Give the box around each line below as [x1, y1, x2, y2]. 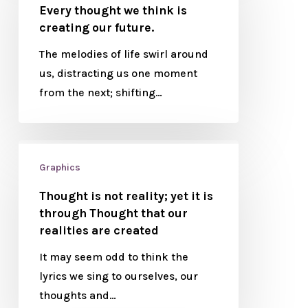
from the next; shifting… [38, 86, 162, 99]
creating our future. [38, 21, 154, 34]
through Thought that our [38, 206, 188, 220]
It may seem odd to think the [38, 250, 188, 263]
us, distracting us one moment [38, 67, 197, 80]
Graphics [38, 162, 80, 173]
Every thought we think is [38, 3, 187, 17]
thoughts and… [38, 289, 116, 302]
